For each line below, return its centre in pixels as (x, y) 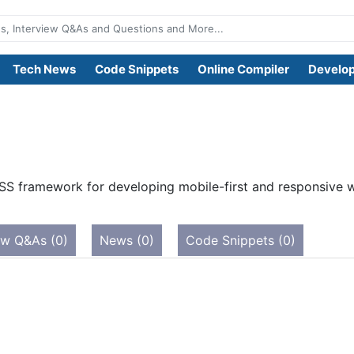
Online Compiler (243, 69)
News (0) (127, 240)
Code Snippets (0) (241, 240)
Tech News (44, 69)
